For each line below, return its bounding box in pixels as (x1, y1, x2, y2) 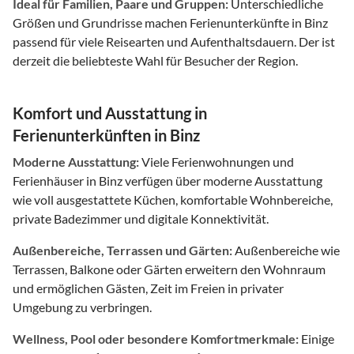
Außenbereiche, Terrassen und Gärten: (13, 242, 232, 258)
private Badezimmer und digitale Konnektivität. (13, 210, 269, 226)
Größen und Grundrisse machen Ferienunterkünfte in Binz (13, 14, 328, 30)
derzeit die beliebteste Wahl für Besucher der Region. (13, 52, 298, 68)
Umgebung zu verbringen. (13, 299, 152, 314)
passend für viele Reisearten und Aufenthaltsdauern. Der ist (13, 33, 335, 49)
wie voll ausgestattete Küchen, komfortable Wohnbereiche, (13, 191, 333, 207)
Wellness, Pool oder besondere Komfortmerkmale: (13, 330, 299, 346)
